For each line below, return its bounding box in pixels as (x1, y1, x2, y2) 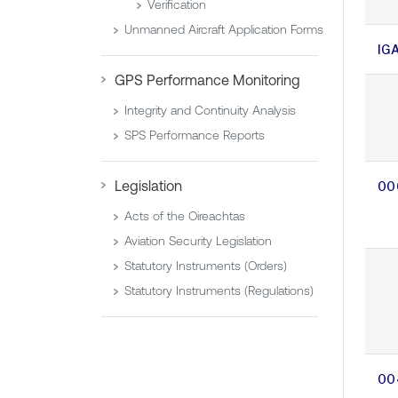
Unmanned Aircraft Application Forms (124, 22, 323, 37)
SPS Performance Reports (124, 128, 265, 143)
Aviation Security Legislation (124, 234, 272, 249)
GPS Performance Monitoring (115, 72, 300, 89)
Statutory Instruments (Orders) (124, 259, 287, 274)
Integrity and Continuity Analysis (124, 103, 296, 118)
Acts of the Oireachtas (124, 209, 245, 224)
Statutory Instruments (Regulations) (124, 283, 314, 298)
